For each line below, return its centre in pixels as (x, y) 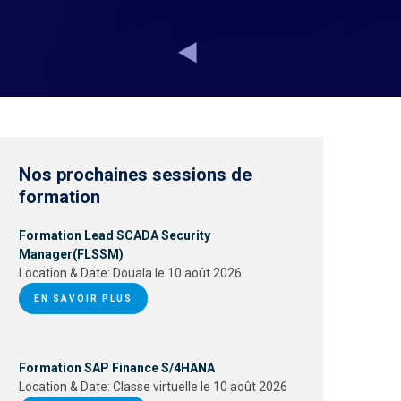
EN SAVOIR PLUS (83, 299)
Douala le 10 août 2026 (177, 273)
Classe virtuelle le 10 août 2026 (200, 387)
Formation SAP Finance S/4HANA (117, 368)
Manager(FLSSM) (71, 254)
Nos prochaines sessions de (135, 175)
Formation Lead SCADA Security (115, 235)
